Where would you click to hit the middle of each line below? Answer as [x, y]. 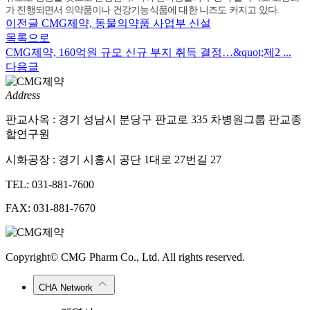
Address [23, 95]
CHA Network [67, 287]
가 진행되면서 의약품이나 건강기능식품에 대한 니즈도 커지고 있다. [143, 9]
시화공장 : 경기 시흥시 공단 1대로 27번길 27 [113, 159]
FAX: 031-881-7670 [51, 208]
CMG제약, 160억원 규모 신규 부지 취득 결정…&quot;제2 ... [148, 52]
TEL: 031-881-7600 [50, 184]
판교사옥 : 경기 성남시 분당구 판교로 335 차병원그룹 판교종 [154, 119]
